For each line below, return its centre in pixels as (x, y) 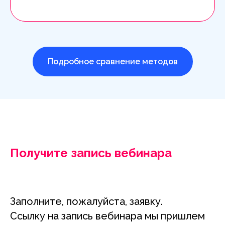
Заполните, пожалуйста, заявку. (86, 202)
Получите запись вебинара (91, 153)
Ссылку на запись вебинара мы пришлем (107, 216)
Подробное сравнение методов (113, 61)
